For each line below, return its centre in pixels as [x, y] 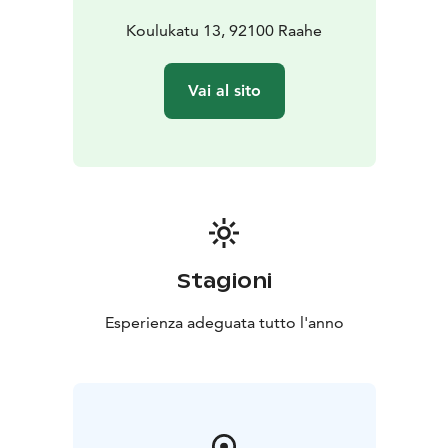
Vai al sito [224, 90]
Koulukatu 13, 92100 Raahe [224, 30]
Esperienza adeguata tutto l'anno [224, 322]
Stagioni [224, 280]
